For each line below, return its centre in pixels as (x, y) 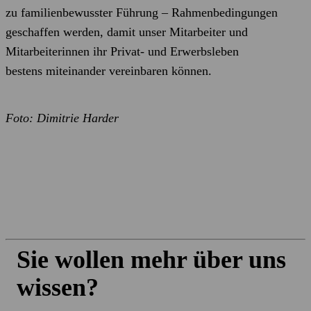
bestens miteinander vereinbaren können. (109, 71)
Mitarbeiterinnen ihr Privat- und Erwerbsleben (122, 51)
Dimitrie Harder (78, 118)
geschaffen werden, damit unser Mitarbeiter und (127, 32)
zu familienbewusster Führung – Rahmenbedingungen (142, 12)
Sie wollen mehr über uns (151, 260)
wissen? (58, 287)
